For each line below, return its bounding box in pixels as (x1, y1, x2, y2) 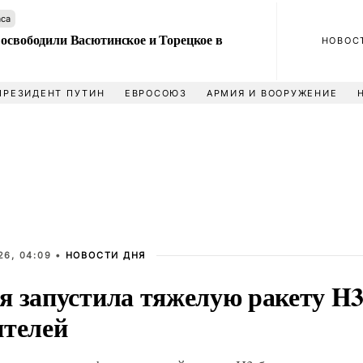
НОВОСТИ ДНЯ (65, 250, 147, 261)
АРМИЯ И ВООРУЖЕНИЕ (206, 88, 338, 99)
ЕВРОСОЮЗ (124, 88, 187, 99)
